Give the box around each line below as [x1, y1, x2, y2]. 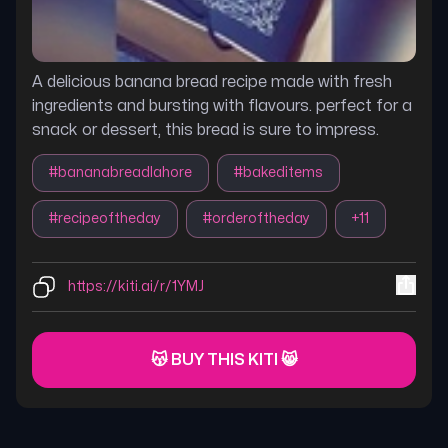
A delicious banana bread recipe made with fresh [32, 74, 392, 90]
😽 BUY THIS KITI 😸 [150, 352, 298, 368]
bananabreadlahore [58, 166, 192, 179]
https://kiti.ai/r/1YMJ [68, 280, 204, 293]
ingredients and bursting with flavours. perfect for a [32, 98, 412, 114]
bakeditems [243, 166, 323, 179]
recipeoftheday [58, 212, 161, 225]
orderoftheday [212, 212, 310, 225]
